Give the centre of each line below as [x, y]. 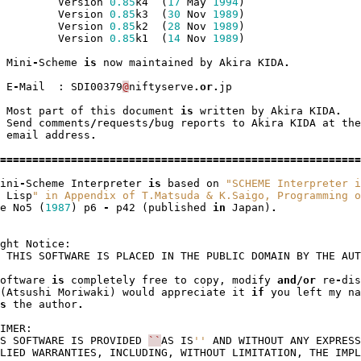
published [177, 208]
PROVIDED [116, 341]
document [148, 111]
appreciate [193, 293]
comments [64, 123]
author [58, 305]
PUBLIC [225, 256]
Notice [45, 244]
